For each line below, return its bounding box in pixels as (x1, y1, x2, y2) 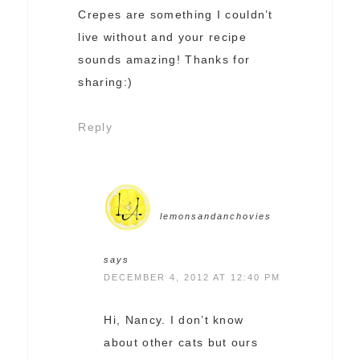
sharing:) (78, 76, 133, 89)
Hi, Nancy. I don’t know (104, 313, 244, 327)
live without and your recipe (78, 31, 247, 44)
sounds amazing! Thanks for (78, 53, 251, 67)
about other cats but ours (104, 336, 258, 350)
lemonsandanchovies (160, 211, 272, 221)
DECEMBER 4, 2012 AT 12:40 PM (104, 272, 281, 283)
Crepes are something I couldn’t (78, 8, 273, 22)
